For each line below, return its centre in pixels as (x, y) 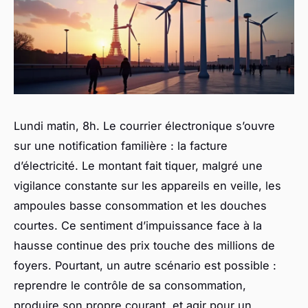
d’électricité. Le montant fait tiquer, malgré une (138, 166)
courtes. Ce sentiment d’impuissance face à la (138, 226)
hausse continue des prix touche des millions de (144, 246)
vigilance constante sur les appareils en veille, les (147, 186)
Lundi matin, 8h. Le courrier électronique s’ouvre (144, 126)
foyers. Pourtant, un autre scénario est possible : (145, 266)
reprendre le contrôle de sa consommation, (130, 286)
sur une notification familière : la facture (121, 146)
